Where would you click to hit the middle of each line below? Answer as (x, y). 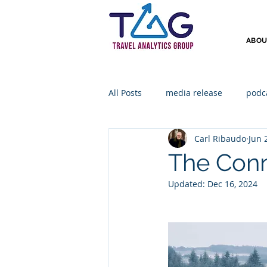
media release (194, 92)
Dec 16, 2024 (232, 184)
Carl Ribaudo (220, 138)
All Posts (125, 92)
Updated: (188, 184)
